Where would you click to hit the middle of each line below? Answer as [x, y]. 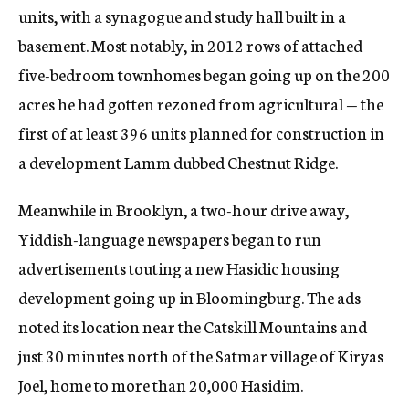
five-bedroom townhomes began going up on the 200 [204, 74]
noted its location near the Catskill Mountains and [193, 326]
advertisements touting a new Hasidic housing [179, 268]
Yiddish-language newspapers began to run [170, 239]
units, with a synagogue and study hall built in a [182, 16]
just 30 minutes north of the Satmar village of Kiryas [201, 356]
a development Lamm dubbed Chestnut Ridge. [178, 162]
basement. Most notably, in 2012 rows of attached [190, 45]
